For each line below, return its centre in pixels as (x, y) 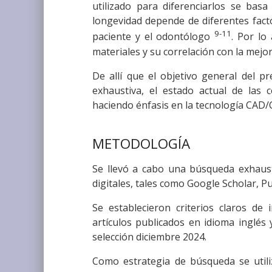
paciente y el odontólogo (154, 37)
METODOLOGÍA (141, 143)
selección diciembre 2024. (149, 237)
